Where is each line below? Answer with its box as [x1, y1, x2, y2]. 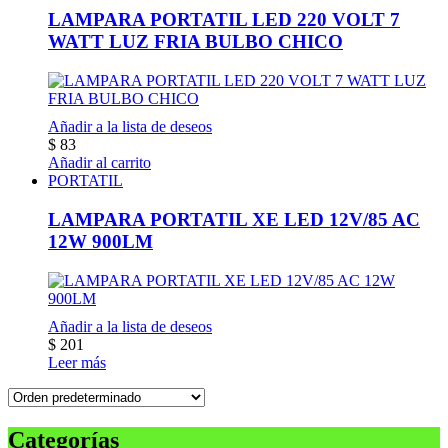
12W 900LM [48, 230, 153, 252]
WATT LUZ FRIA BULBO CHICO [48, 31, 343, 53]
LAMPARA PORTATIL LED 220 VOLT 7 [48, 9, 400, 31]
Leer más [48, 353, 106, 371]
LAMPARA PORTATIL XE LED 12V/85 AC [48, 208, 420, 230]
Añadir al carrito [48, 154, 151, 172]
